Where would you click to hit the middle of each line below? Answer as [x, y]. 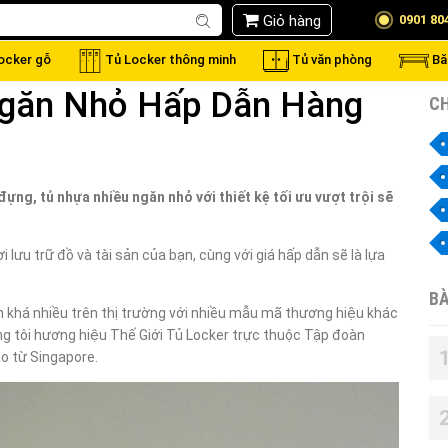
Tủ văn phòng [331, 60]
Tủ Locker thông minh [170, 60]
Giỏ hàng [291, 20]
